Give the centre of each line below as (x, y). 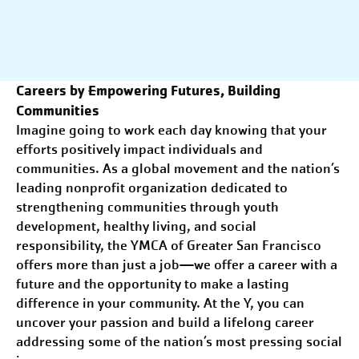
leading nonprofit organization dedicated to (152, 188)
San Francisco (279, 246)
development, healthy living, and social (136, 226)
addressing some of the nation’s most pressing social (179, 342)
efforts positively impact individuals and (139, 149)
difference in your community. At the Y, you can (160, 303)
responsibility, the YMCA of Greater (126, 246)
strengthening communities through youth (147, 207)
